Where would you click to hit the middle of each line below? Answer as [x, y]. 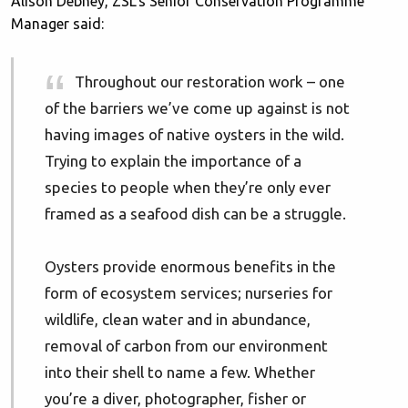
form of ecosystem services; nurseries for [189, 292]
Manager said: [57, 24]
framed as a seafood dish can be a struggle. [195, 213]
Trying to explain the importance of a [173, 160]
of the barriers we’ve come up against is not [197, 107]
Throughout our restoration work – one [210, 81]
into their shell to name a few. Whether [180, 372]
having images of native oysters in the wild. [194, 134]
